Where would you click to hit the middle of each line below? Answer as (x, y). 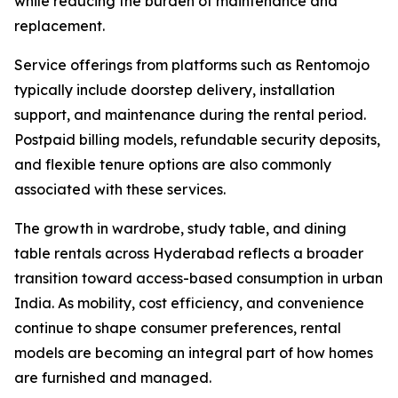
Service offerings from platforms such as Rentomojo (192, 65)
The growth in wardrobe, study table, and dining (180, 228)
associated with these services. (120, 189)
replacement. (60, 26)
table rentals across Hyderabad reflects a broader (189, 253)
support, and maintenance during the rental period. (190, 115)
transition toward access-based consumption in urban (199, 278)
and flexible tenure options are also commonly (173, 164)
